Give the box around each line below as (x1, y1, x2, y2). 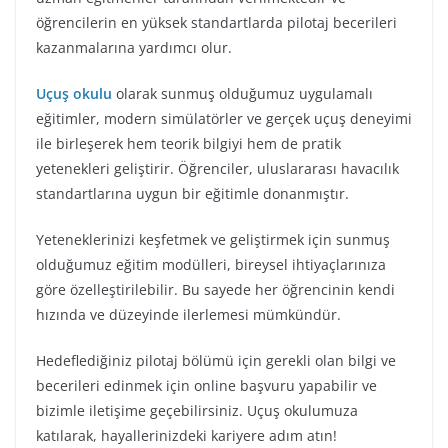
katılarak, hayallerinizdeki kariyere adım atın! (36, 426, 337, 445)
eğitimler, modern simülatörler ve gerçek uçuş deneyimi (36, 109, 412, 128)
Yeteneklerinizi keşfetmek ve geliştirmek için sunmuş (36, 230, 390, 249)
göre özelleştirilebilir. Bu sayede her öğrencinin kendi (36, 280, 395, 299)
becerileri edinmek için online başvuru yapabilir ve (36, 376, 377, 395)
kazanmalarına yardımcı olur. (36, 38, 232, 57)
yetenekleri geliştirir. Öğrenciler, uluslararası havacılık (36, 159, 399, 178)
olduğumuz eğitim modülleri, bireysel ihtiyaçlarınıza (36, 255, 386, 274)
